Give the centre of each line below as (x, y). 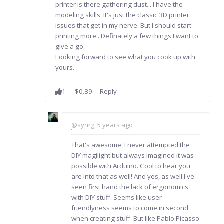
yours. (65, 68)
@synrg (83, 125)
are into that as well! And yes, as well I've (133, 176)
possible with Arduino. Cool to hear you (131, 166)
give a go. (70, 47)
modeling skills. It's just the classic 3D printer (122, 15)
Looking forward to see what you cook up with (125, 57)
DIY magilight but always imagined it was (132, 155)
